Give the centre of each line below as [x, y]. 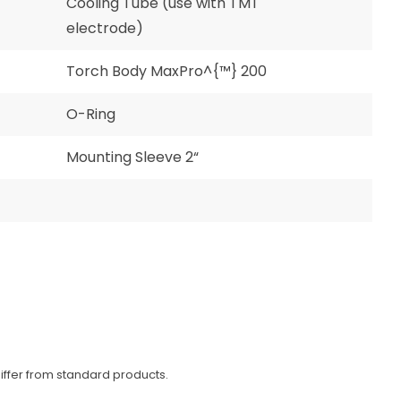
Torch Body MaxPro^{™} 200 [166, 71]
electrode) [105, 28]
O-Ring [91, 114]
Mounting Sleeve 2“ [132, 157]
